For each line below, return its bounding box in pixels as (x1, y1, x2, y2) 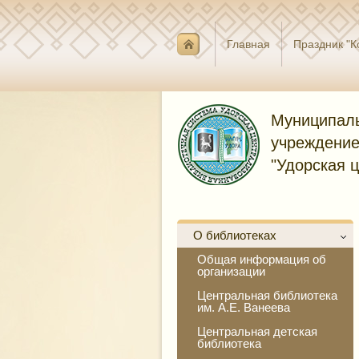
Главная (227, 38, 270, 50)
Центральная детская (197, 325, 317, 338)
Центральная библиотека (197, 288, 337, 302)
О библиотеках (193, 228, 276, 242)
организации (197, 264, 265, 278)
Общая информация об (197, 252, 326, 266)
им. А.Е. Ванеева (197, 301, 290, 314)
